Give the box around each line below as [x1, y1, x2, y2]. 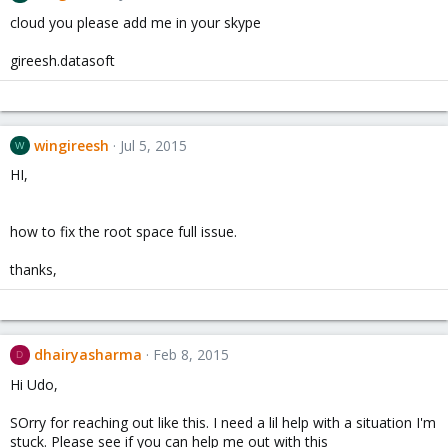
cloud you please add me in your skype [10, 12, 261, 32]
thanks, [10, 260, 57, 280]
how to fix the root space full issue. [10, 222, 237, 242]
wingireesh [33, 135, 109, 155]
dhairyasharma [33, 345, 142, 365]
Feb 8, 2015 [152, 345, 229, 365]
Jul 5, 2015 [119, 135, 187, 155]
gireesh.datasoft [10, 50, 115, 70]
